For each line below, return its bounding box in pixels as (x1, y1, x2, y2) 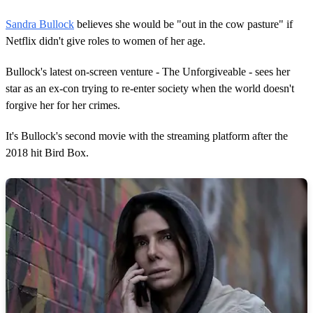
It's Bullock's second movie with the (6, 129, 167, 142)
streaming (167, 129, 210, 142)
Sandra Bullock (6, 17, 74, 30)
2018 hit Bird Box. (6, 146, 89, 159)
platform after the (210, 129, 288, 142)
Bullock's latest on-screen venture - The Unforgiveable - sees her (6, 65, 290, 78)
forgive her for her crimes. (6, 99, 120, 111)
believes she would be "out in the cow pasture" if (74, 17, 293, 30)
